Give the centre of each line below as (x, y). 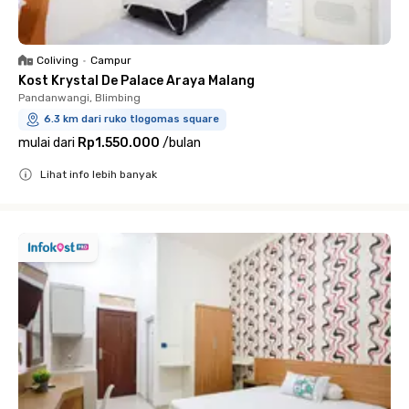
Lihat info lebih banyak (99, 174)
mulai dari (47, 142)
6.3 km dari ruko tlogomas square (131, 119)
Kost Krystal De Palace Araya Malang (136, 80)
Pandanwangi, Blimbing (79, 97)
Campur (111, 60)
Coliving (58, 60)
